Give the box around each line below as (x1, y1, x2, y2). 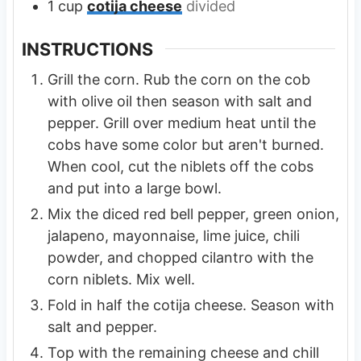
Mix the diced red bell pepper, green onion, (47, 205, 339, 223)
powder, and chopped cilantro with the (47, 249, 313, 267)
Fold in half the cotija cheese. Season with (47, 297, 334, 314)
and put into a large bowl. (47, 180, 222, 197)
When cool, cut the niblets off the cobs (47, 158, 313, 176)
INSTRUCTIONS (21, 38, 153, 60)
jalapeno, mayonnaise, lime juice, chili (47, 227, 300, 245)
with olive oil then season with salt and (47, 93, 312, 110)
